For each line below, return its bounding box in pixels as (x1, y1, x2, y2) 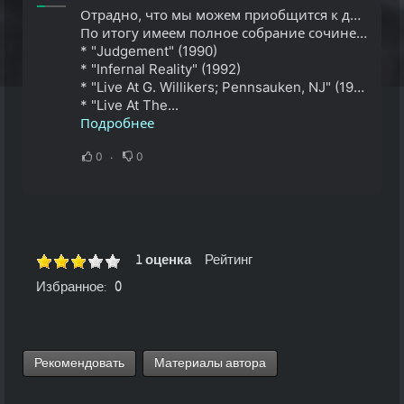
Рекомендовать (34, 355, 124, 371)
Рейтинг (205, 252, 252, 269)
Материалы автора (154, 355, 266, 371)
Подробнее (80, 115, 154, 132)
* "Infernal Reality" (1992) (80, 60, 241, 78)
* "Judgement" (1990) (80, 42, 217, 60)
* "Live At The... (80, 96, 179, 114)
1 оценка (135, 252, 191, 269)
